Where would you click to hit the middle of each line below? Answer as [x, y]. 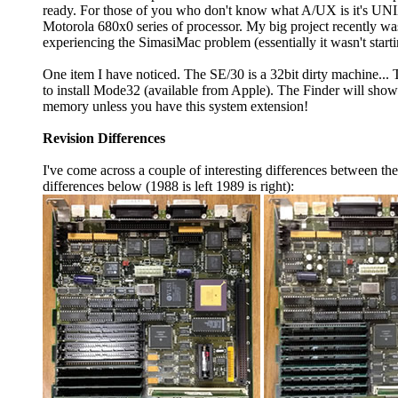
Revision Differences [104, 139]
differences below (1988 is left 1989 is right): [168, 187]
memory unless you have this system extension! [175, 107]
